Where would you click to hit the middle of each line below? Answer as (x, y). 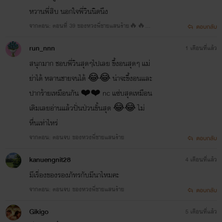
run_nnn (42, 48)
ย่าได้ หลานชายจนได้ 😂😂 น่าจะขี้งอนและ (90, 78)
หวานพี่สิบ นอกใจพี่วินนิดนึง (68, 11)
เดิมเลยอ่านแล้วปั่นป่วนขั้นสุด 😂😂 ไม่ (87, 108)
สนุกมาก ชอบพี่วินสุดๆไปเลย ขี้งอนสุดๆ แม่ (89, 63)
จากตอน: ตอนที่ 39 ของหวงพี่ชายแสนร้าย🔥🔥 (87, 26)
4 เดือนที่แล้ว (201, 159)
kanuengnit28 (50, 160)
